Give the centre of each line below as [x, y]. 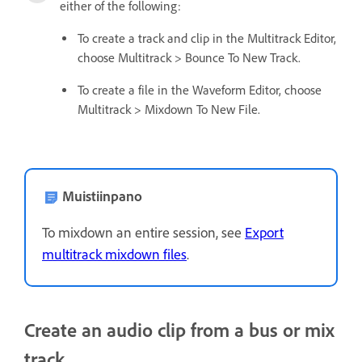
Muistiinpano [102, 196]
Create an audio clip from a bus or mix [179, 330]
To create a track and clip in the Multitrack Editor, [207, 38]
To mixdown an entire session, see [143, 232]
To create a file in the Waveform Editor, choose [200, 90]
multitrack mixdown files [114, 254]
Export [264, 232]
